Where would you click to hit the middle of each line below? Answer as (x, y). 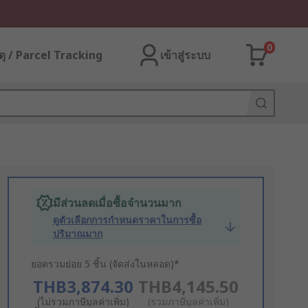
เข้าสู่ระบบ (185, 55)
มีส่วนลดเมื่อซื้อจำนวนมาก (117, 203)
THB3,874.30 (83, 286)
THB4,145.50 (188, 286)
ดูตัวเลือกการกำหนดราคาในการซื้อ (127, 220)
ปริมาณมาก (77, 233)
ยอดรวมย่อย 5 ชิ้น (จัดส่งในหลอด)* (105, 264)
